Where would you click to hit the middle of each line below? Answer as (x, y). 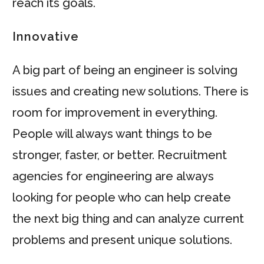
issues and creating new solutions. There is (131, 91)
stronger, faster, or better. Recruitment (120, 155)
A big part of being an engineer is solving (125, 70)
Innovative (46, 37)
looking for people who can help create (122, 197)
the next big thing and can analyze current (128, 219)
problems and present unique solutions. (122, 240)
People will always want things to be (112, 134)
